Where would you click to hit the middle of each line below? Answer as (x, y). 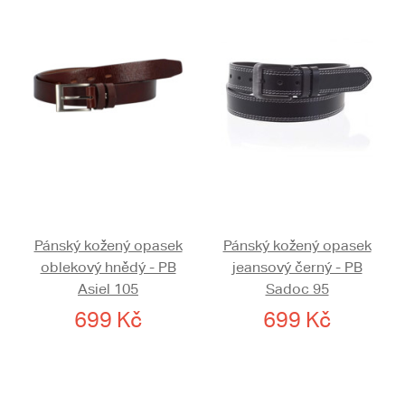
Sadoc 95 (297, 289)
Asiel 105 (108, 289)
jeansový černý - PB (297, 268)
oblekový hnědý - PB (108, 268)
